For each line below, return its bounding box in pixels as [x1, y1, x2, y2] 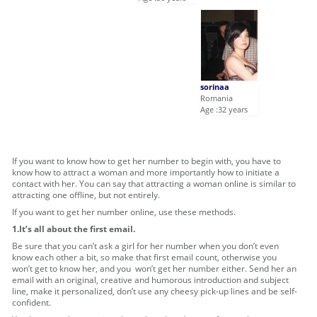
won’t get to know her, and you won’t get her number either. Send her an [12, 263, 297, 275]
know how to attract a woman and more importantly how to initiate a [12, 166, 280, 179]
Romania [200, 93, 234, 104]
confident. [12, 296, 52, 309]
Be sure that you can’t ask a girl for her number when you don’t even [12, 240, 279, 253]
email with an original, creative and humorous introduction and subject [12, 274, 289, 287]
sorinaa [200, 81, 230, 93]
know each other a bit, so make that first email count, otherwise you [12, 251, 277, 264]
